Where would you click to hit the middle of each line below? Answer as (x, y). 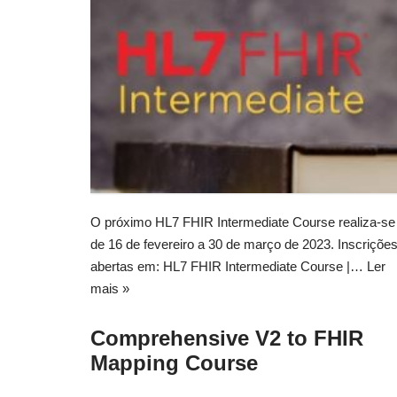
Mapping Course (174, 362)
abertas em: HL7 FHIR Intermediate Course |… (229, 266)
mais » (110, 288)
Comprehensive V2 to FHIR (227, 338)
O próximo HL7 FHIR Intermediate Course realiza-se (243, 222)
